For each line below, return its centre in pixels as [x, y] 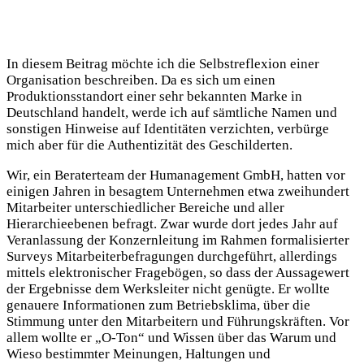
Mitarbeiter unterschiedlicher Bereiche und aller [145, 207]
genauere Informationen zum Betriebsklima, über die [158, 305]
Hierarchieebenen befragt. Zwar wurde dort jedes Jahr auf [172, 223]
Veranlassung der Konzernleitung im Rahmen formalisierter [178, 240]
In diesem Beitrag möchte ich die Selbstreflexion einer [163, 63]
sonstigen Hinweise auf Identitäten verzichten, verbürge [168, 128]
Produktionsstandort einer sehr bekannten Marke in [154, 96]
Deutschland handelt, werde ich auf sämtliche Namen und [172, 112]
